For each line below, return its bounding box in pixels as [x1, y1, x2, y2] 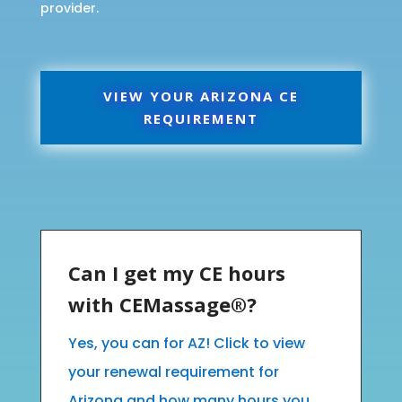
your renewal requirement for [67, 361, 279, 382]
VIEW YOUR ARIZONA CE [102, 86, 299, 105]
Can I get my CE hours [67, 258, 285, 286]
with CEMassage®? [67, 290, 257, 318]
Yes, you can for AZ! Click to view [67, 332, 305, 354]
